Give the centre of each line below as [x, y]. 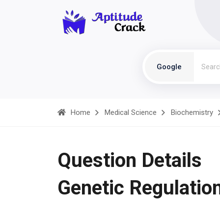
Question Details [130, 160]
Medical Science [131, 112]
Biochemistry [192, 112]
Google [169, 67]
